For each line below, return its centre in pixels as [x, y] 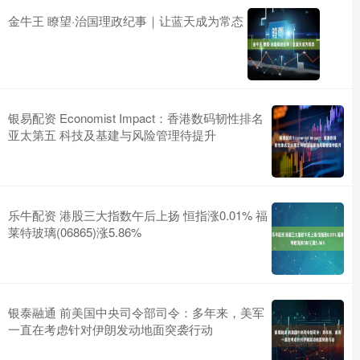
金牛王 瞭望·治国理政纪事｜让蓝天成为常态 [126, 20]
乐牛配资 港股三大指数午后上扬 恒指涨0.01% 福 [138, 215]
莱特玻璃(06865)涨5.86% [75, 232]
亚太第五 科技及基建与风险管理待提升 [112, 135]
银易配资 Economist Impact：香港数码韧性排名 [136, 118]
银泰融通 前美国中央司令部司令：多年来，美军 [136, 312]
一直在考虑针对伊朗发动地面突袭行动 [110, 329]
